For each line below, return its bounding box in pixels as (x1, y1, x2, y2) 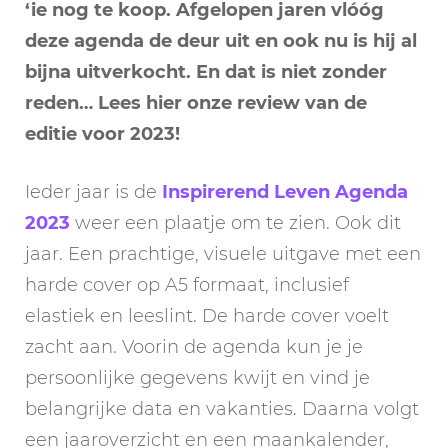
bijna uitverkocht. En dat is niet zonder (25, 60, 387, 83)
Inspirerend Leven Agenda (162, 180, 408, 203)
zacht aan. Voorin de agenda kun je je (25, 335, 363, 358)
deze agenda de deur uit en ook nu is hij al (25, 29, 417, 52)
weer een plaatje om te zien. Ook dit (70, 211, 401, 234)
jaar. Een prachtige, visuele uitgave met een (25, 242, 421, 265)
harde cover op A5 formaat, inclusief (25, 273, 349, 296)
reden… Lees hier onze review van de (25, 91, 367, 114)
